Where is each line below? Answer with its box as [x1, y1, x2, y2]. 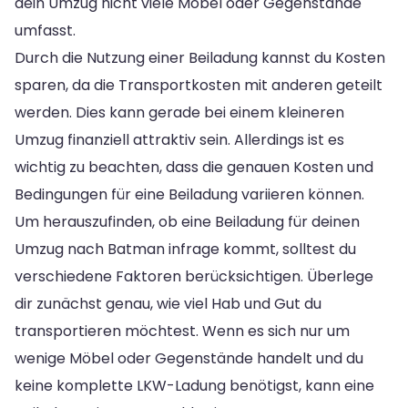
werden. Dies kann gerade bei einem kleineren [15, 101, 344, 123]
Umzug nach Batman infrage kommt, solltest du [15, 238, 356, 260]
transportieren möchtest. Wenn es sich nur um [15, 320, 350, 342]
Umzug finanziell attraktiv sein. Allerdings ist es [15, 128, 344, 150]
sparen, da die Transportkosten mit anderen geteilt [15, 74, 382, 96]
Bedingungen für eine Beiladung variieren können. [15, 183, 364, 205]
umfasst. [15, 19, 76, 41]
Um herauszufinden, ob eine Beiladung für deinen [15, 210, 360, 232]
